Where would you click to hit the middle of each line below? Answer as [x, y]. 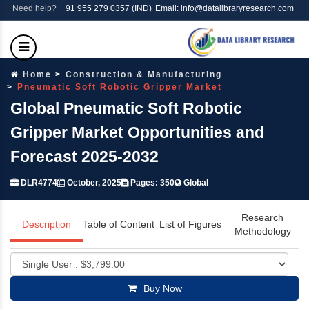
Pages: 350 [151, 182]
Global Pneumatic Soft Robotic [126, 108]
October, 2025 [93, 182]
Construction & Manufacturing [144, 74]
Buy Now [162, 288]
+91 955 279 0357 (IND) [106, 8]
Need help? [36, 8]
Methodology [262, 231]
